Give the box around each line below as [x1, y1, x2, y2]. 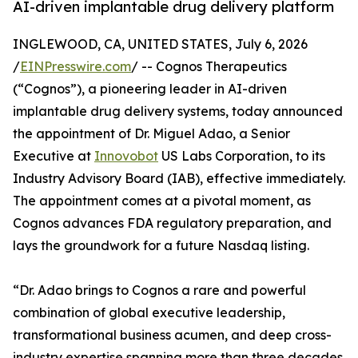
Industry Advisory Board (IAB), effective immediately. [13, 170, 345, 187]
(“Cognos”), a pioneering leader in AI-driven [13, 81, 287, 97]
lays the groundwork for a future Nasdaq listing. [13, 237, 309, 254]
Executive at [13, 148, 94, 165]
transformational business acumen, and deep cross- [13, 327, 332, 344]
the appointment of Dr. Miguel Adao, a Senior [13, 125, 290, 142]
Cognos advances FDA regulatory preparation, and [13, 215, 332, 232]
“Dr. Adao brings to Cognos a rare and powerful [13, 282, 306, 299]
